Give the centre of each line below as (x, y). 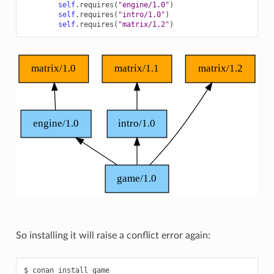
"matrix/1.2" (143, 24)
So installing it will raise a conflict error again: (113, 235)
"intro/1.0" (141, 14)
